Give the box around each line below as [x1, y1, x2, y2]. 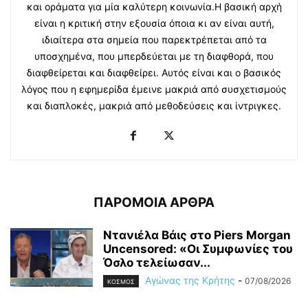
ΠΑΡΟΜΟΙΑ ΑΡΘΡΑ [93, 194, 214, 210]
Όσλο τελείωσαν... [103, 255, 210, 269]
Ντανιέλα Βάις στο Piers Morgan [103, 228, 291, 242]
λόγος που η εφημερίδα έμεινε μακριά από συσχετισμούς [21, 82, 287, 95]
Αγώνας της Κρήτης [145, 274, 235, 286]
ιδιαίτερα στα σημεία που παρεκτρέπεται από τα [41, 33, 267, 45]
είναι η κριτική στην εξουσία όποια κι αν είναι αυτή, [34, 16, 274, 29]
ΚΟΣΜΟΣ [107, 277, 135, 285]
